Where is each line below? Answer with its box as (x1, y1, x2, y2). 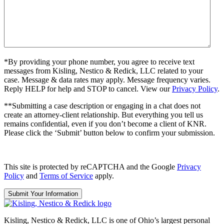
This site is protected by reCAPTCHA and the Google (4, 162, 177, 171)
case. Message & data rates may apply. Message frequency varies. (4, 75, 210, 84)
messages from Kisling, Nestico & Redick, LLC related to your (4, 66, 203, 75)
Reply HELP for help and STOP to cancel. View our (4, 84, 172, 93)
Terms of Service (39, 171, 93, 180)
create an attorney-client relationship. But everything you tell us (4, 110, 203, 119)
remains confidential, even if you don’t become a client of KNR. (4, 119, 206, 128)
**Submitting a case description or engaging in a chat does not (4, 101, 200, 110)
